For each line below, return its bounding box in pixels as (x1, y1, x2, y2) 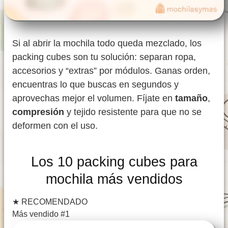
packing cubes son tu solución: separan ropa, (12, 52, 196, 63)
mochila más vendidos (45, 171, 183, 187)
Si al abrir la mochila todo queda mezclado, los (12, 38, 202, 49)
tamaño (175, 93, 208, 104)
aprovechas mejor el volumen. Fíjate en (12, 93, 175, 104)
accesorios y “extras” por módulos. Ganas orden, (12, 66, 210, 76)
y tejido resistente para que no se (64, 107, 202, 118)
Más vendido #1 (12, 210, 70, 219)
